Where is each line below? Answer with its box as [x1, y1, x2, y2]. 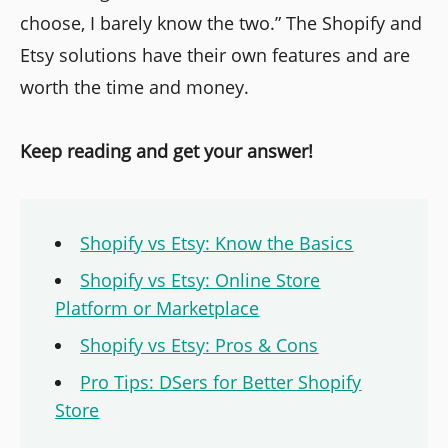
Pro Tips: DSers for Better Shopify [80, 370, 362, 395]
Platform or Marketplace [55, 296, 260, 321]
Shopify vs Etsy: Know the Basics [80, 231, 354, 256]
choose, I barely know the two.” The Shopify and [20, 11, 422, 36]
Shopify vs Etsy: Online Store [80, 268, 321, 293]
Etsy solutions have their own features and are [20, 43, 410, 68]
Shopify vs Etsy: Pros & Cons [80, 333, 319, 358]
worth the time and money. [20, 75, 249, 100]
